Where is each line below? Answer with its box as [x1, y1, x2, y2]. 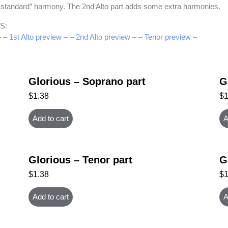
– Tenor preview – [138, 33, 197, 42]
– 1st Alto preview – [3, 33, 68, 42]
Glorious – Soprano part [28, 76, 146, 88]
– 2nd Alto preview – [70, 33, 136, 42]
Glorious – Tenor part [28, 154, 133, 165]
